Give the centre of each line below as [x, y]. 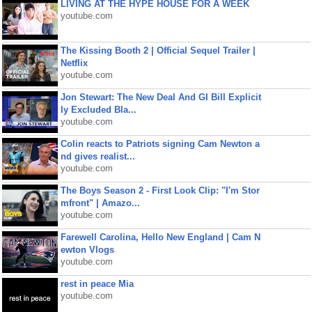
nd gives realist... [97, 156]
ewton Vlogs [87, 250]
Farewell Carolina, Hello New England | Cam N [160, 237]
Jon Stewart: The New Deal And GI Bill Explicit [161, 97]
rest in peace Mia [97, 284]
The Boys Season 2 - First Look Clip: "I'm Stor [160, 190]
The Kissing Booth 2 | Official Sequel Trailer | [158, 50]
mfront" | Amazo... [100, 203]
